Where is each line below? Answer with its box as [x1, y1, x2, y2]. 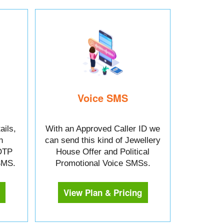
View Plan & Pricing [63, 186, 142, 198]
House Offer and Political [56, 146, 149, 156]
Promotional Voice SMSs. [55, 158, 150, 168]
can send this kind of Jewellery [45, 135, 160, 145]
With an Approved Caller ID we [45, 123, 160, 133]
